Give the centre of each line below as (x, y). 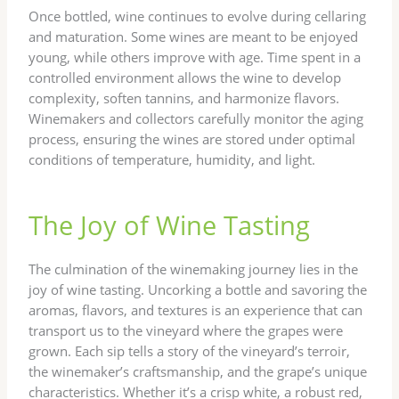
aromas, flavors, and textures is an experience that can (196, 309)
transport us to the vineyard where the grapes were (186, 330)
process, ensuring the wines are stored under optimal (192, 138)
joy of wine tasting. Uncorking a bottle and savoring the (198, 289)
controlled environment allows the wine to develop (185, 77)
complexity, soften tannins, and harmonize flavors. (184, 98)
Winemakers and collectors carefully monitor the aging (196, 118)
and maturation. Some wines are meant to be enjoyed (194, 36)
